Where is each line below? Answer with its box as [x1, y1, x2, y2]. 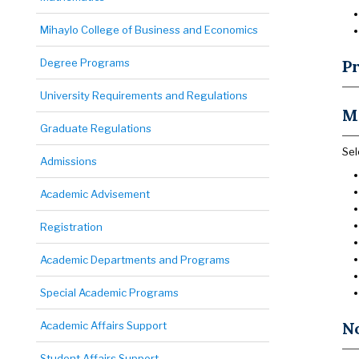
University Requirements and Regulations [40, 89, 248, 102]
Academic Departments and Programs [40, 253, 230, 266]
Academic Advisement [40, 188, 150, 200]
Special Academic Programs [40, 286, 179, 299]
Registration [40, 220, 103, 233]
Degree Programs [40, 56, 130, 69]
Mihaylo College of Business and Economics [40, 23, 258, 36]
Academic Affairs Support [40, 319, 167, 332]
